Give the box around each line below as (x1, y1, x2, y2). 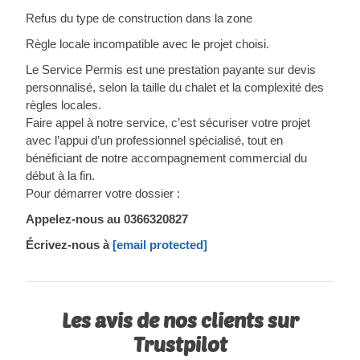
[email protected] (112, 238, 207, 252)
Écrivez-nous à (26, 238, 112, 252)
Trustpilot (133, 332, 227, 356)
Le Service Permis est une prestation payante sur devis (26, 63, 316, 76)
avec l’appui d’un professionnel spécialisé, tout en (26, 133, 283, 147)
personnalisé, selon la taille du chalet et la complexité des (26, 80, 324, 94)
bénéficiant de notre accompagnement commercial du (26, 151, 307, 165)
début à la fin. (26, 169, 95, 182)
